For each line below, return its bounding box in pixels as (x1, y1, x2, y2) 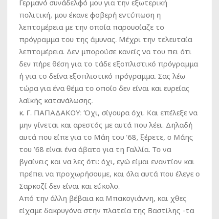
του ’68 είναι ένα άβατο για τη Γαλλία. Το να (19, 144, 171, 154)
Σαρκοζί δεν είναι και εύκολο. (19, 181, 120, 191)
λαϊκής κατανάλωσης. (19, 95, 93, 105)
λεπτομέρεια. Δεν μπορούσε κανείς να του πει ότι (19, 46, 192, 56)
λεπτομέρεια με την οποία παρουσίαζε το (19, 22, 164, 32)
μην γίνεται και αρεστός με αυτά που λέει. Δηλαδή (19, 120, 193, 130)
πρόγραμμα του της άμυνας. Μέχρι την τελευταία (19, 34, 192, 44)
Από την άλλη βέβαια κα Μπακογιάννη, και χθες (19, 193, 187, 203)
